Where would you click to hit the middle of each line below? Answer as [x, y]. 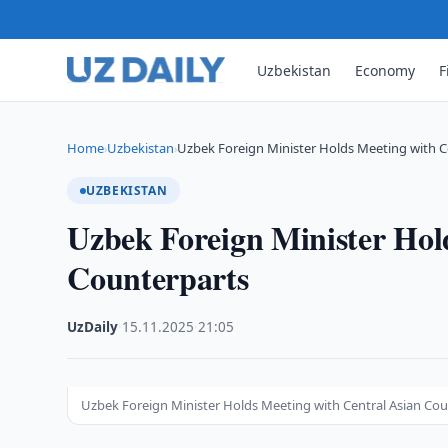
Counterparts [158, 277]
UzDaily [93, 327]
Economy [385, 70]
